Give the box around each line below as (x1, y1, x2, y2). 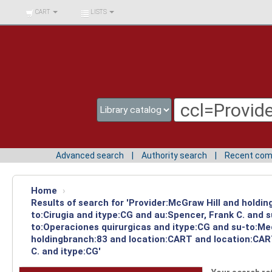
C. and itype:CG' (31, 245, 101, 257)
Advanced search (56, 150, 124, 160)
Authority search (141, 150, 207, 160)
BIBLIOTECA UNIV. (19, 5, 69, 12)
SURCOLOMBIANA (19, 23, 70, 30)
